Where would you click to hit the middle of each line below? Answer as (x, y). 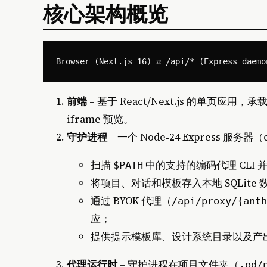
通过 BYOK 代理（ (131, 201)
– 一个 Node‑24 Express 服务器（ (185, 137)
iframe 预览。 (100, 119)
